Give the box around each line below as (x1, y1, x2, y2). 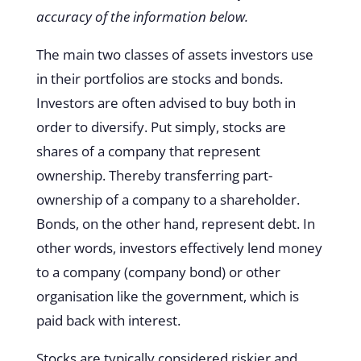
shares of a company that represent (35, 141, 260, 160)
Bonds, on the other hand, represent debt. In (35, 214, 315, 233)
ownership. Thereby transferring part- (35, 165, 272, 185)
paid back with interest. (35, 310, 180, 330)
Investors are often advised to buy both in (35, 93, 296, 112)
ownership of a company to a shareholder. (35, 189, 300, 209)
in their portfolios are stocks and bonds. (35, 68, 283, 88)
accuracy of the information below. (35, 6, 251, 26)
